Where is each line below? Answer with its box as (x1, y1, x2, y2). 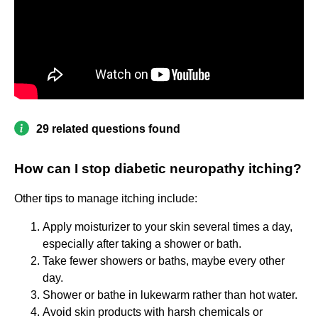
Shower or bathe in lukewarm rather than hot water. (43, 289, 297, 302)
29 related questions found (36, 123, 180, 136)
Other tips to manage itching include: (14, 192, 197, 205)
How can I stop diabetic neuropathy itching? (14, 161, 302, 177)
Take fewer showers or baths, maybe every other (43, 255, 285, 268)
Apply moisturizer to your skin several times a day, (43, 221, 292, 234)
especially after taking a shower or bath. (43, 238, 241, 251)
